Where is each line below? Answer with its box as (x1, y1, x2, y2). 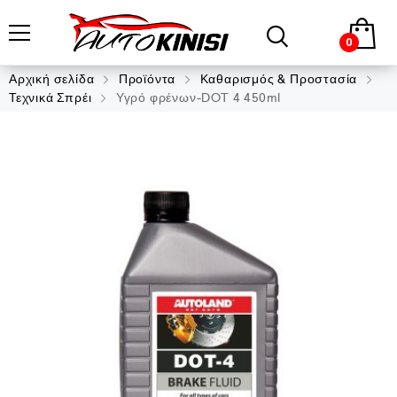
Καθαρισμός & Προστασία (199, 71, 358, 87)
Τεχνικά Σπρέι (9, 90, 92, 105)
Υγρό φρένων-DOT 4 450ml (113, 90, 282, 105)
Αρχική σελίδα (9, 71, 95, 87)
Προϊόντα (118, 71, 176, 87)
